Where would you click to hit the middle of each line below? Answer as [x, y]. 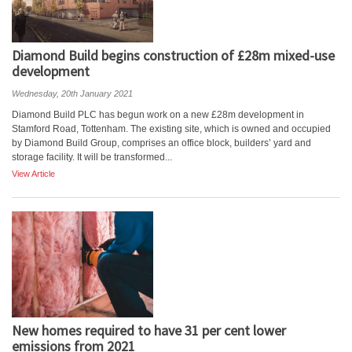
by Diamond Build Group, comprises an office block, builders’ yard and [161, 143]
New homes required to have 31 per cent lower [149, 330]
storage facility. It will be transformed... [92, 157]
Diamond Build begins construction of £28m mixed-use [173, 55]
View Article [33, 174]
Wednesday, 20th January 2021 [72, 93]
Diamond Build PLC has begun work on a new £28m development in [158, 115]
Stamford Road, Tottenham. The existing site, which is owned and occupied [171, 129]
